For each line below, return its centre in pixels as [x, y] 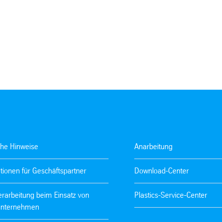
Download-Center [162, 170]
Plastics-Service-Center [171, 195]
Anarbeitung [154, 146]
